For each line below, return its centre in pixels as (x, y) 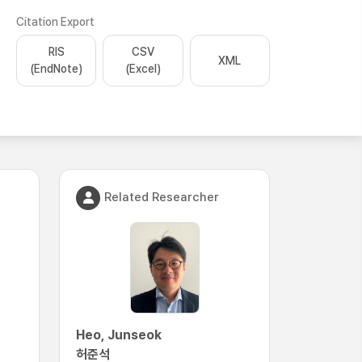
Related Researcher (162, 197)
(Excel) (143, 69)
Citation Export (55, 22)
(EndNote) (57, 69)
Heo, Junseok (119, 335)
